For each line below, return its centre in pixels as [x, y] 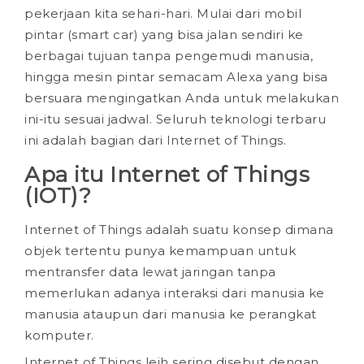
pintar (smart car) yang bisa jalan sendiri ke [164, 34]
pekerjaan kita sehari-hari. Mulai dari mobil [163, 13]
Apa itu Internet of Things [167, 174]
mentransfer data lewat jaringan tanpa [150, 271]
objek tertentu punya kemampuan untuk [160, 250]
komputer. [59, 335]
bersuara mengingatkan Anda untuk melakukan [182, 97]
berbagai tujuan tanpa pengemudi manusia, [169, 55]
